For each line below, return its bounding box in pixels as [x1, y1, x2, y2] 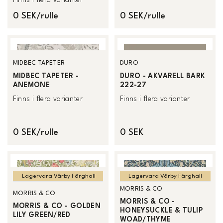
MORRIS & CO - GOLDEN [12, 203, 101, 210]
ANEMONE [12, 81, 50, 89]
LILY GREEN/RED [12, 212, 71, 219]
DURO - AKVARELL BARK [119, 72, 206, 80]
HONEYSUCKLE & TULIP [119, 207, 203, 215]
